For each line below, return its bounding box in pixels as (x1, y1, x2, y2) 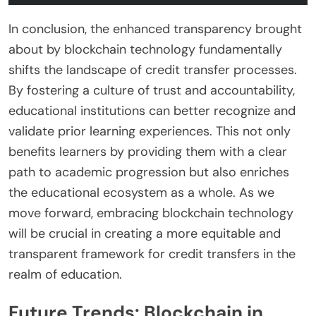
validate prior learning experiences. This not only (8, 123, 291, 140)
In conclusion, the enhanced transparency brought (8, 20, 302, 38)
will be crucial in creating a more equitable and (8, 225, 281, 243)
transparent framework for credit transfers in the (8, 245, 296, 263)
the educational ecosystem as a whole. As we (8, 184, 274, 202)
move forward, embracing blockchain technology (8, 205, 293, 222)
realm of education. (8, 266, 122, 284)
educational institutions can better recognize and (8, 102, 296, 120)
